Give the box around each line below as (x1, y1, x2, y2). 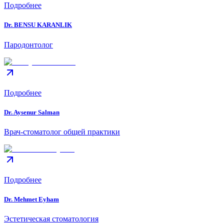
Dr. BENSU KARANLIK (4, 21, 72, 29)
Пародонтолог (4, 40, 53, 49)
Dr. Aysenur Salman (4, 108, 59, 116)
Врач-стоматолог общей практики (4, 127, 120, 136)
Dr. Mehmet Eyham (4, 195, 59, 203)
